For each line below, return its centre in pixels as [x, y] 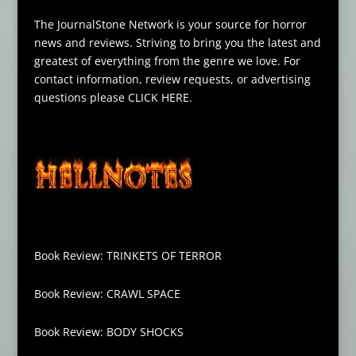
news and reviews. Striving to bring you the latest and [177, 43]
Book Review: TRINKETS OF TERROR [128, 256]
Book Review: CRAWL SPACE [107, 294]
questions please [81, 98]
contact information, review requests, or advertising [172, 79]
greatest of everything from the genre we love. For [167, 61]
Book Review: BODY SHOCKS [108, 332]
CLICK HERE [158, 98]
